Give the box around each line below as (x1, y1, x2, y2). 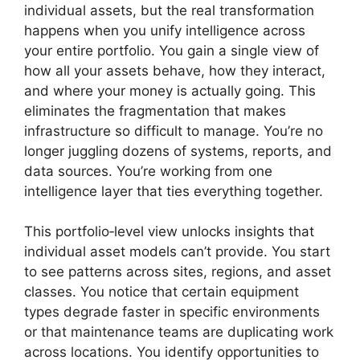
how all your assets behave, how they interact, (24, 62, 325, 79)
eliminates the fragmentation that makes (24, 102, 286, 119)
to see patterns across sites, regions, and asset (24, 264, 331, 280)
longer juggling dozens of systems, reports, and (24, 142, 332, 159)
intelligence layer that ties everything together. (24, 182, 323, 199)
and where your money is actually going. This (24, 82, 316, 99)
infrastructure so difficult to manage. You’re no (24, 122, 323, 139)
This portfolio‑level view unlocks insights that (24, 223, 314, 239)
